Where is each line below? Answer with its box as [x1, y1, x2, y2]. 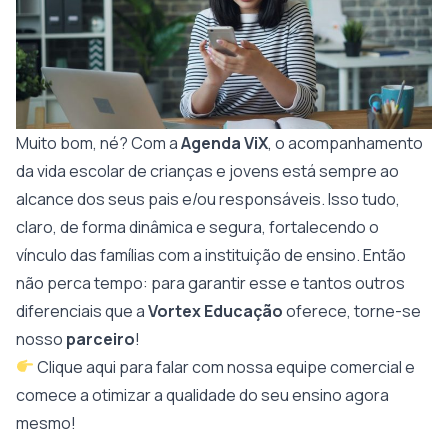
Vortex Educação [148, 299, 283, 322]
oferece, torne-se [283, 299, 421, 322]
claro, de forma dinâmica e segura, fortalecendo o [16, 215, 379, 238]
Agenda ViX [181, 131, 268, 154]
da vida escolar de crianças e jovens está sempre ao [16, 159, 399, 182]
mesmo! [16, 411, 76, 434]
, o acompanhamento [268, 131, 423, 154]
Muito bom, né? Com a [16, 131, 181, 154]
